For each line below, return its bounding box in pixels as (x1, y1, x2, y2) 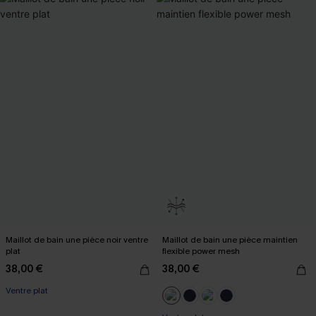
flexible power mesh (162, 245, 240, 257)
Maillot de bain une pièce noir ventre (6, 233, 148, 245)
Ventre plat (6, 284, 48, 296)
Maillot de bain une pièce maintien (162, 233, 298, 245)
